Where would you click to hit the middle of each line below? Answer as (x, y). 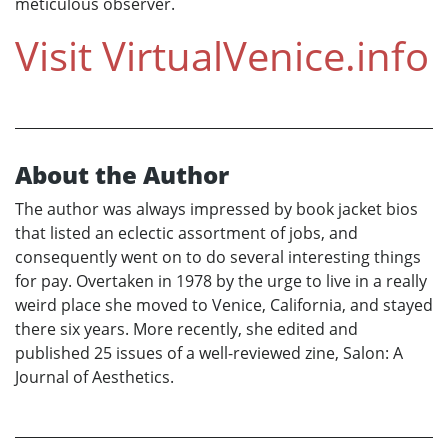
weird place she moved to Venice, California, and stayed (224, 304)
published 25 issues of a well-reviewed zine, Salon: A (209, 352)
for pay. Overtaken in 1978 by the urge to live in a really (221, 280)
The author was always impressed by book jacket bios (216, 208)
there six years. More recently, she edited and (186, 328)
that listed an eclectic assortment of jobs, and (186, 232)
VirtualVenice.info (265, 55)
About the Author (122, 174)
